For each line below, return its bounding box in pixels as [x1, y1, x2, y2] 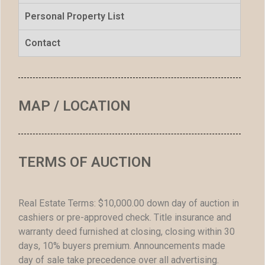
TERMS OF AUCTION [18, 154, 151, 171]
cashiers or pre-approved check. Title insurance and [18, 211, 231, 223]
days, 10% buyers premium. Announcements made [18, 240, 225, 251]
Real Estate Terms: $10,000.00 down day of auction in [18, 197, 239, 209]
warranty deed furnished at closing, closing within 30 [18, 225, 235, 237]
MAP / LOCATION [18, 98, 131, 115]
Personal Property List [25, 11, 124, 22]
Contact [25, 37, 60, 49]
